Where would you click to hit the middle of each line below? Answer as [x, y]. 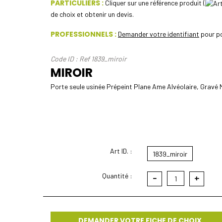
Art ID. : [121, 151]
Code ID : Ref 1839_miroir [88, 58]
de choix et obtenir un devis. [92, 14]
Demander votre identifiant [159, 34]
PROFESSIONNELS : [83, 34]
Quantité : [117, 175]
